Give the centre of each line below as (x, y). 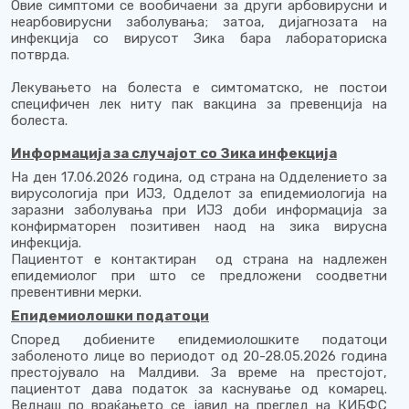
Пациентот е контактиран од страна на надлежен (199, 259)
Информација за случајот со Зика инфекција (174, 153)
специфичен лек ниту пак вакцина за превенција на (199, 104)
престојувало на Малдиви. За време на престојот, (199, 372)
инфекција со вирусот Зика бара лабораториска (199, 38)
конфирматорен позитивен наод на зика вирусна (199, 226)
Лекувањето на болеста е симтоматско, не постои (199, 88)
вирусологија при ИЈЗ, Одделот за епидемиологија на (199, 194)
